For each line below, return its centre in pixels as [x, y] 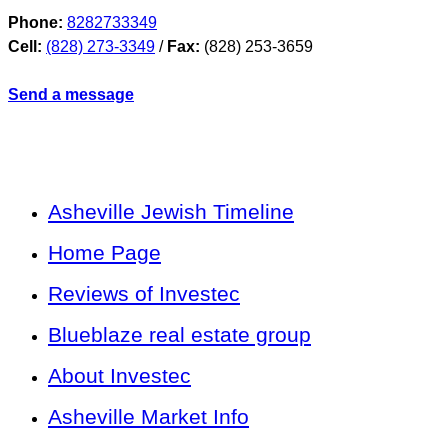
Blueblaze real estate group [179, 335]
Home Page [104, 253]
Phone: [35, 23]
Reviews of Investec [144, 294]
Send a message [71, 95]
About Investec [119, 376]
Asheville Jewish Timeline [171, 212]
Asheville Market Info [148, 417]
